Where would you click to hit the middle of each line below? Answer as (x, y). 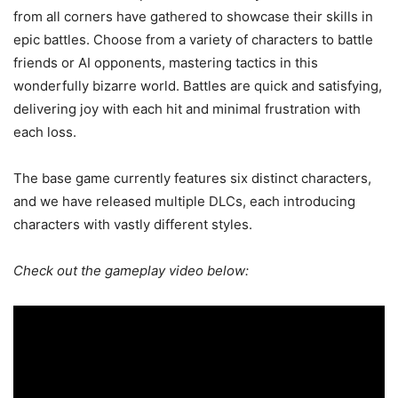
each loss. (45, 131)
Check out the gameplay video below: (131, 270)
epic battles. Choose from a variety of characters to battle (193, 39)
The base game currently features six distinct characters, (192, 178)
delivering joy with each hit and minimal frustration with (187, 108)
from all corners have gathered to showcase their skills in (193, 16)
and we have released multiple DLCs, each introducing (184, 201)
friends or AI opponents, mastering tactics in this (166, 62)
